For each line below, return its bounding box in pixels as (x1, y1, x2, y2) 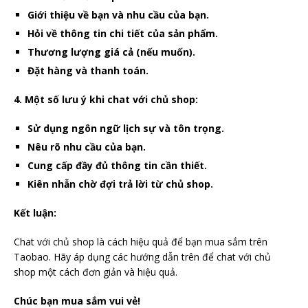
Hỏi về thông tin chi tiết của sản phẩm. (27, 26, 218, 40)
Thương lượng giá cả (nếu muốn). (27, 45, 195, 58)
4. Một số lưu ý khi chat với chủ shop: (14, 92, 198, 106)
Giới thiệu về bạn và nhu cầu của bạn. (27, 8, 209, 21)
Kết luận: (14, 206, 56, 219)
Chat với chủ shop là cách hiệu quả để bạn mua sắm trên (14, 234, 267, 248)
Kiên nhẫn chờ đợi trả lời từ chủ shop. (27, 177, 213, 190)
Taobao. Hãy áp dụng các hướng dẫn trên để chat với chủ (14, 250, 271, 263)
